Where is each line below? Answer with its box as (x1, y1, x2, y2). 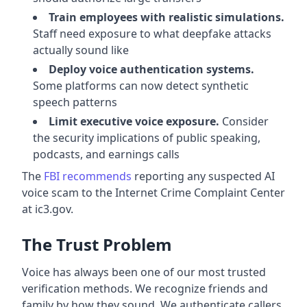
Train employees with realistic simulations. (49, 9, 284, 25)
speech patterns (33, 94, 117, 110)
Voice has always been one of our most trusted (22, 264, 266, 280)
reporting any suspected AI (132, 168, 275, 184)
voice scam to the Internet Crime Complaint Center (22, 184, 285, 200)
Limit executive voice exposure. (49, 113, 219, 129)
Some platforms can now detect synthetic (33, 77, 249, 93)
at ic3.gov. (22, 201, 73, 217)
